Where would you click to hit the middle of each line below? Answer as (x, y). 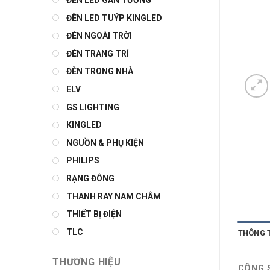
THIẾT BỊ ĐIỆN (94, 214)
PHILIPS (83, 161)
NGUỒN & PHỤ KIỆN (105, 143)
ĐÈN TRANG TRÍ (98, 53)
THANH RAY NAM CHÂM (114, 196)
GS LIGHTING (93, 107)
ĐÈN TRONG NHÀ (100, 71)
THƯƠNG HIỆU (87, 262)
